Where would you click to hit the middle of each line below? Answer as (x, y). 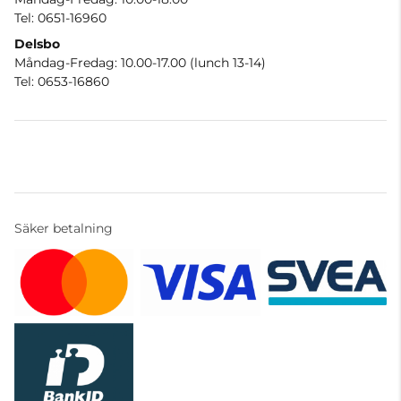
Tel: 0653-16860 (62, 82)
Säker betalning (64, 229)
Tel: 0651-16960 (60, 18)
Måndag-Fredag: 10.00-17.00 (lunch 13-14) (140, 63)
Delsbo (37, 44)
